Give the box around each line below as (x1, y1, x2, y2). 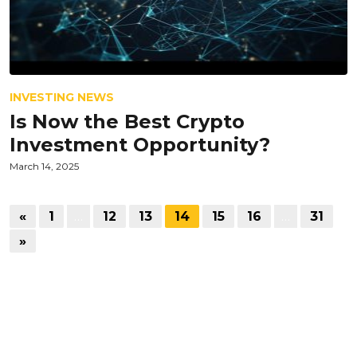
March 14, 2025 (10, 160, 79, 172)
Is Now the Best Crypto (10, 110, 245, 133)
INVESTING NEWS (10, 90, 114, 104)
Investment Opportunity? (10, 133, 270, 156)
